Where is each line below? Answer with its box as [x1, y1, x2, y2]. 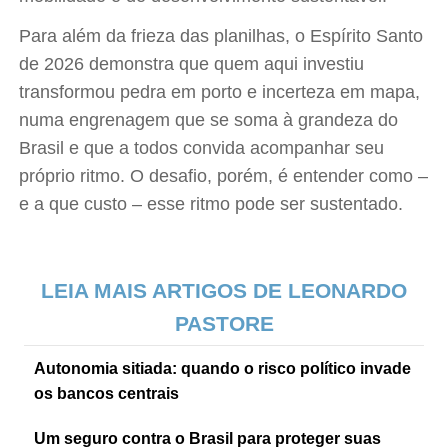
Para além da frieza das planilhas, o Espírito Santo [19, 26, 424, 46]
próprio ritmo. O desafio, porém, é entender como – [19, 166, 429, 186]
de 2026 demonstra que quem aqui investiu [19, 54, 365, 74]
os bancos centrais [34, 385, 180, 402]
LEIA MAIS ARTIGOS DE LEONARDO [41, 279, 407, 302]
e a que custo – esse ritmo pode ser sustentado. [19, 194, 404, 214]
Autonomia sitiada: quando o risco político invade [34, 360, 412, 377]
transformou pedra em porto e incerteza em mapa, [19, 82, 421, 102]
